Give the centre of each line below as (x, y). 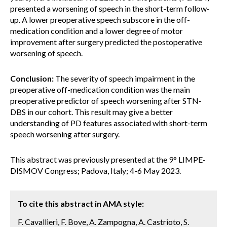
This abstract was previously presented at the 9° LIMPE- (108, 159)
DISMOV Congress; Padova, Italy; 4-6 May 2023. (96, 171)
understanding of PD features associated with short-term (109, 123)
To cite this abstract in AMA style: (81, 203)
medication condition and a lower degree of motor (97, 31)
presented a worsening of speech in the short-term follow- (110, 8)
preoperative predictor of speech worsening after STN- (106, 101)
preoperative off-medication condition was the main (100, 89)
